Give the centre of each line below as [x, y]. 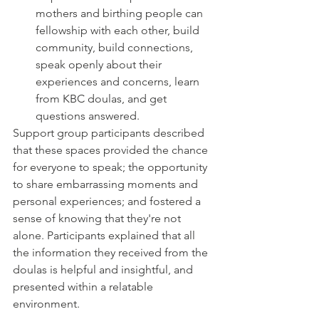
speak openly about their [100, 64]
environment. [48, 304]
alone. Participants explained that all [105, 235]
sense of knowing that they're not [98, 218]
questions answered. [88, 116]
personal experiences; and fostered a [108, 201]
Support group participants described [110, 133]
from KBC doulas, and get [103, 99]
